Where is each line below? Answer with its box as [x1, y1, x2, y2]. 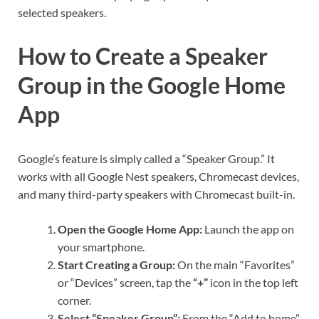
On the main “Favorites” [175, 258, 295, 272]
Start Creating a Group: [58, 258, 175, 272]
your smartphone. [58, 240, 145, 254]
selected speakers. [18, 5, 106, 19]
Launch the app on [202, 222, 294, 236]
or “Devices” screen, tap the [58, 276, 193, 290]
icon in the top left [208, 276, 298, 290]
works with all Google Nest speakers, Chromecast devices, [18, 169, 299, 184]
